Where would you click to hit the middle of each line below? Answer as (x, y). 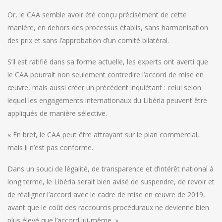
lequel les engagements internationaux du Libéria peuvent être (107, 100)
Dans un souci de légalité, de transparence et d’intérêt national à (111, 168)
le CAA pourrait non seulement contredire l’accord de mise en (106, 74)
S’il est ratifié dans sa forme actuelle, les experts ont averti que (108, 61)
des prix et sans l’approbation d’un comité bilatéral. (88, 40)
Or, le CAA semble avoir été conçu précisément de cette (97, 14)
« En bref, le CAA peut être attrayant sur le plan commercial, (103, 134)
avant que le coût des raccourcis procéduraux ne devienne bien (108, 207)
